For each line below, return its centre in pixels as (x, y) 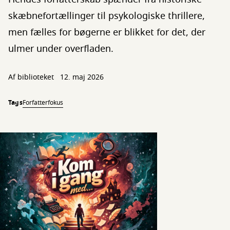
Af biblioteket (32, 77)
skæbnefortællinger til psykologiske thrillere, (107, 16)
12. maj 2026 (82, 77)
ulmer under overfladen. (61, 49)
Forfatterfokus (43, 103)
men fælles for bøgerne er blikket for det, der (107, 32)
